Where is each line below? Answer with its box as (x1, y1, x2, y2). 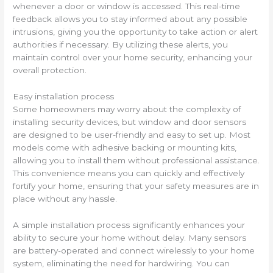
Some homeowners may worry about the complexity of (13, 104, 241, 114)
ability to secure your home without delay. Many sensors (13, 232, 247, 243)
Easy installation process (13, 91, 115, 101)
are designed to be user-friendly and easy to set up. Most (13, 129, 251, 140)
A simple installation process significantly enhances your (13, 219, 246, 230)
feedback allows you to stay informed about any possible (13, 13, 248, 24)
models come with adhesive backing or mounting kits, (13, 142, 237, 152)
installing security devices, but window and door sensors (13, 116, 247, 127)
